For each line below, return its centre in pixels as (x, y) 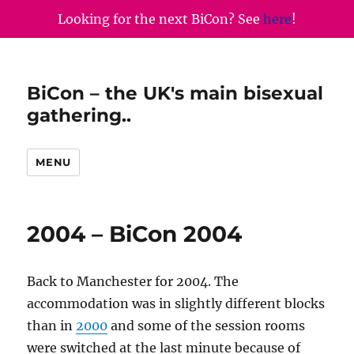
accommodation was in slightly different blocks (176, 303)
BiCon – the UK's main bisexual (175, 93)
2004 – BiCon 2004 (135, 234)
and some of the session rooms (207, 326)
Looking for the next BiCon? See (160, 19)
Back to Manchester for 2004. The (133, 281)
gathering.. (79, 115)
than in (52, 326)
